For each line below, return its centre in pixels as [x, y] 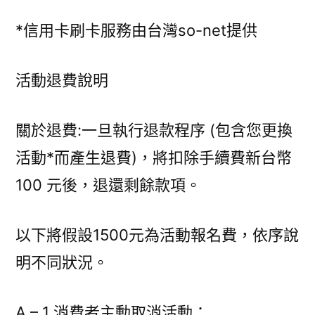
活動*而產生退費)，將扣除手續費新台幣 [154, 157]
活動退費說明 [62, 80]
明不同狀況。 [62, 262]
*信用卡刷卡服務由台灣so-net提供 [136, 30]
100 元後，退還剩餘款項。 [108, 185]
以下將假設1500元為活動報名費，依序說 [157, 235]
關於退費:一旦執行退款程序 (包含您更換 [154, 130]
